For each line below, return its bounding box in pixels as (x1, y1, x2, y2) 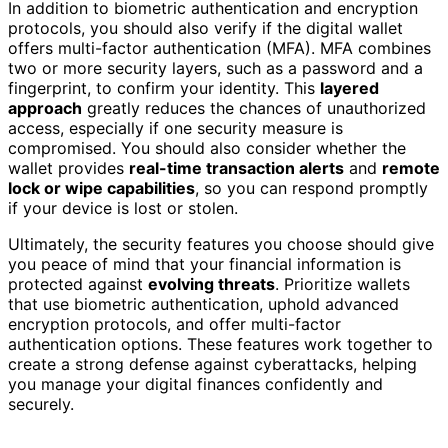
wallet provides (8, 158, 129, 179)
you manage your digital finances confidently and (8, 374, 383, 395)
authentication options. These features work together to (8, 334, 433, 355)
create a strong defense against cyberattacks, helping (8, 354, 417, 375)
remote (382, 158, 440, 179)
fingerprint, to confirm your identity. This (8, 78, 320, 99)
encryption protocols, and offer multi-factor (8, 314, 341, 335)
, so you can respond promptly (195, 178, 428, 199)
